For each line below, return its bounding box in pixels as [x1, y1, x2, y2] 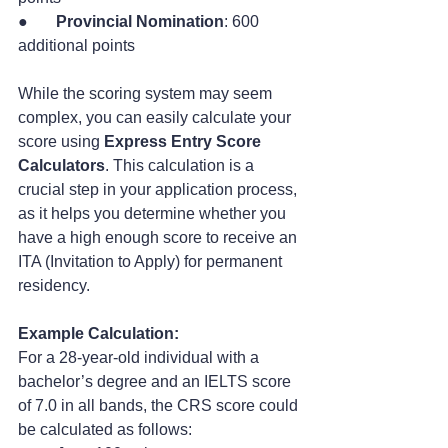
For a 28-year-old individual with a [18, 349, 263, 367]
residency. [18, 277, 90, 295]
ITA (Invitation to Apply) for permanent [18, 253, 286, 271]
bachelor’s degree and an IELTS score [18, 373, 295, 391]
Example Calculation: [18, 325, 179, 343]
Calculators [18, 157, 105, 175]
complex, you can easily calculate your [18, 109, 295, 127]
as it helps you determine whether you [18, 205, 290, 223]
